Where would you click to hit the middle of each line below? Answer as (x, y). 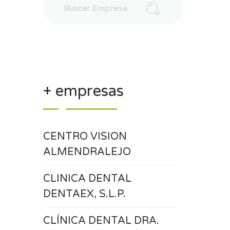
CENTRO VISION (85, 137)
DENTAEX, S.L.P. (84, 194)
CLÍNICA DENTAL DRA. (101, 221)
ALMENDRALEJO (87, 152)
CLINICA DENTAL (87, 179)
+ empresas (83, 91)
